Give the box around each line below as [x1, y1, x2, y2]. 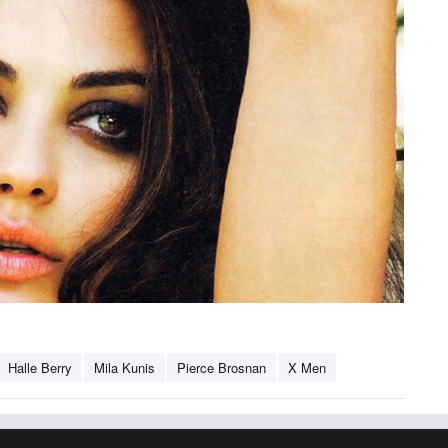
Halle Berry [8, 357, 72, 377]
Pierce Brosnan [177, 357, 266, 377]
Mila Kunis [94, 357, 155, 377]
